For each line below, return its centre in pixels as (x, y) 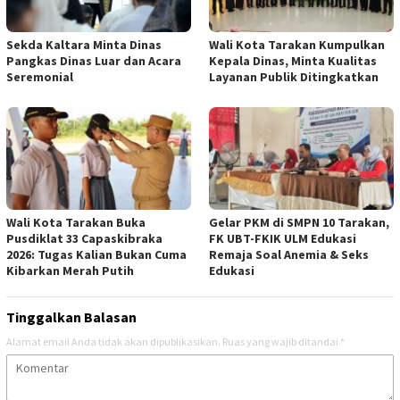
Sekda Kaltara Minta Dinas (84, 44)
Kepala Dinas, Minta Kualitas (293, 60)
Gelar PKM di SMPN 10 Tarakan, (299, 223)
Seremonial (40, 76)
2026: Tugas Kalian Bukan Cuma (96, 255)
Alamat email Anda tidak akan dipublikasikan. (113, 342)
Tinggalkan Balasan (71, 317)
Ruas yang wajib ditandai (281, 342)
